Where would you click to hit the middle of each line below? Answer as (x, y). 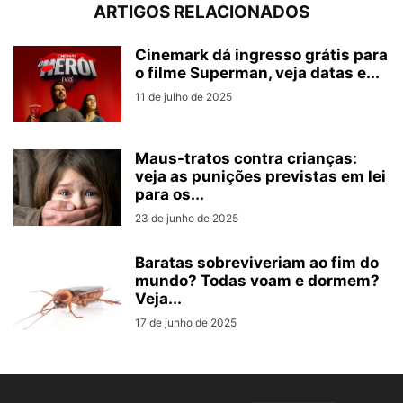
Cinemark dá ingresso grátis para (261, 54)
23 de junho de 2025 (187, 218)
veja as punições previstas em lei (260, 176)
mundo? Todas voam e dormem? (257, 280)
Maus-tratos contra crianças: (246, 158)
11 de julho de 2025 (184, 96)
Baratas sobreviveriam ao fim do (257, 262)
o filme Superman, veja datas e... (257, 72)
